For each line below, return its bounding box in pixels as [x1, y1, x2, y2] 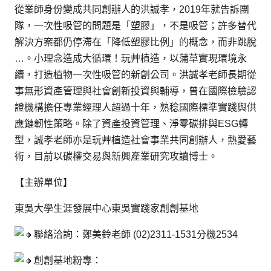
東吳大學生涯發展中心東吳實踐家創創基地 [15, 203, 198, 214]
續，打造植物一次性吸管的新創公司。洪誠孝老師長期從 [15, 69, 256, 80]
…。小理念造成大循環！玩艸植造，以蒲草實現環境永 [15, 53, 247, 64]
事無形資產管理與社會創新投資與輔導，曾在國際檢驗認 [15, 85, 256, 96]
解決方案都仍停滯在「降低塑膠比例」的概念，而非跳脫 [15, 36, 256, 47]
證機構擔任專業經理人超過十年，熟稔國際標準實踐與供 [15, 102, 256, 113]
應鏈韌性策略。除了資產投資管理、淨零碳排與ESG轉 [15, 118, 248, 129]
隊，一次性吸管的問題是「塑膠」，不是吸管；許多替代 [15, 20, 256, 31]
